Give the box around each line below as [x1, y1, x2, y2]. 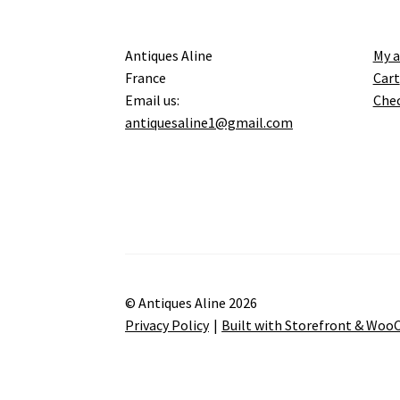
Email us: [125, 91, 180, 110]
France [125, 69, 167, 87]
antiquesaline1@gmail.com [125, 113, 294, 132]
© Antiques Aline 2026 [125, 294, 258, 312]
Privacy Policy [125, 316, 210, 335]
